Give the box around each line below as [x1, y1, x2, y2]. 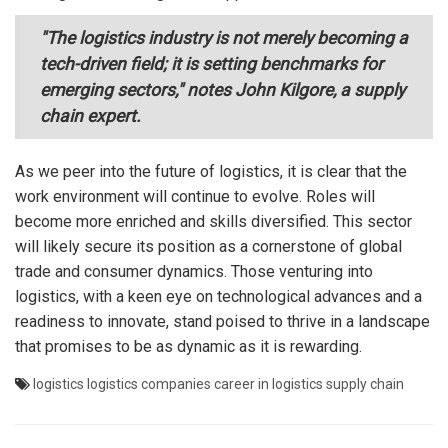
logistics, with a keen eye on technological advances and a [15, 286, 422, 306]
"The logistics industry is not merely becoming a [40, 27, 408, 48]
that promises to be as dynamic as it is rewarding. [15, 336, 362, 356]
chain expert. [40, 105, 141, 126]
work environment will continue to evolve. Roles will [15, 186, 375, 206]
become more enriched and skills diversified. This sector [15, 211, 412, 231]
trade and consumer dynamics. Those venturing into [15, 261, 373, 281]
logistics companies [87, 375, 211, 392]
